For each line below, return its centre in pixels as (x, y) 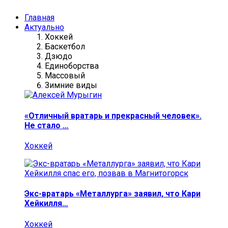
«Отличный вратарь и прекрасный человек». (113, 116)
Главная (39, 18)
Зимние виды (71, 85)
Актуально (44, 27)
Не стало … (47, 125)
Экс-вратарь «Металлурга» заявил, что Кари (112, 194)
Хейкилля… (46, 204)
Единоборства (72, 66)
